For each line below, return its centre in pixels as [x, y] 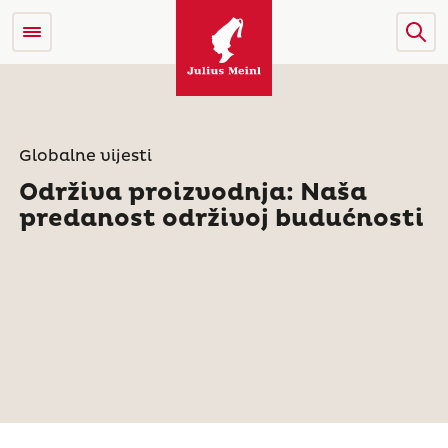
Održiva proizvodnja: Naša [192, 193]
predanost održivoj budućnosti [221, 219]
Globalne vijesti [85, 156]
